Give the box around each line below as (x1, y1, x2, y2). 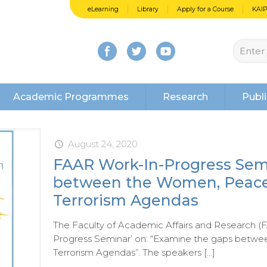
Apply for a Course (177, 5, 234, 13)
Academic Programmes (13, 91, 129, 103)
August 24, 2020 (67, 138, 138, 150)
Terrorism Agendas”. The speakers (52, 247, 201, 258)
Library (137, 5, 159, 13)
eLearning (88, 5, 119, 13)
